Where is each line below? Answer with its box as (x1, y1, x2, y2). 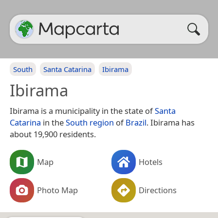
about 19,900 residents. (10, 128, 96, 140)
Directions (139, 184, 177, 196)
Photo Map (37, 184, 78, 196)
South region (66, 117, 114, 128)
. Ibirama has (146, 117, 195, 128)
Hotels (139, 156, 163, 167)
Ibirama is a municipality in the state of (10, 105, 155, 116)
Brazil (126, 117, 146, 128)
